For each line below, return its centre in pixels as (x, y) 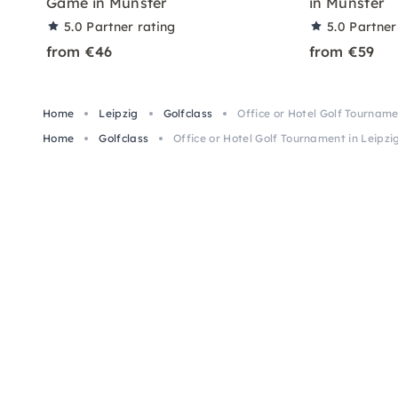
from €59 (342, 51)
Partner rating (131, 26)
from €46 (80, 51)
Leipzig (119, 113)
